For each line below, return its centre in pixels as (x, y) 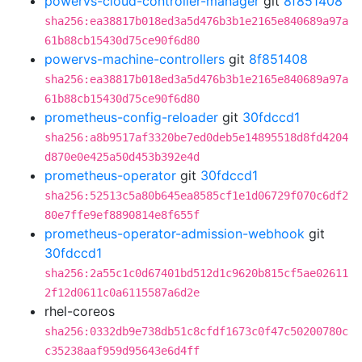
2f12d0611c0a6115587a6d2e (122, 293)
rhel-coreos (80, 311)
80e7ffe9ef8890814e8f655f (122, 215)
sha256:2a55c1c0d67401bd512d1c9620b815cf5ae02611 (196, 273)
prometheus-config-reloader (131, 117)
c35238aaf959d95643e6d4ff (122, 351)
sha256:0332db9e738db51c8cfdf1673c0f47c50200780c (196, 331)
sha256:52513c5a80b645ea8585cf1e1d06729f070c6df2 (196, 196)
